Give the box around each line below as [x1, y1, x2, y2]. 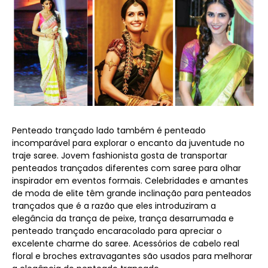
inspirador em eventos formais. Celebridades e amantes [12, 175, 248, 187]
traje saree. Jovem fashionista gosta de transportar [12, 150, 227, 162]
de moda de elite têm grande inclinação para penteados [12, 187, 251, 200]
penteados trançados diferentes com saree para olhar [12, 162, 241, 175]
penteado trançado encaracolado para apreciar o [12, 225, 222, 237]
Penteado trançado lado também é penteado [12, 124, 206, 137]
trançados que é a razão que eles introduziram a [12, 200, 216, 212]
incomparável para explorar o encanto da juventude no [12, 137, 245, 150]
